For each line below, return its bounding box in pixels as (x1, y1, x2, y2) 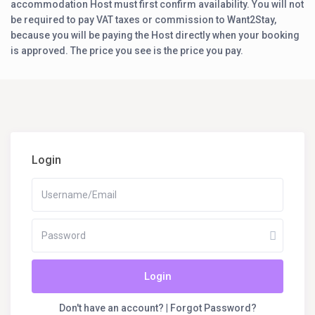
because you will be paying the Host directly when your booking (11, 30, 300, 41)
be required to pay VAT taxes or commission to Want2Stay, (11, 14, 277, 26)
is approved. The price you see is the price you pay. (11, 45, 244, 57)
